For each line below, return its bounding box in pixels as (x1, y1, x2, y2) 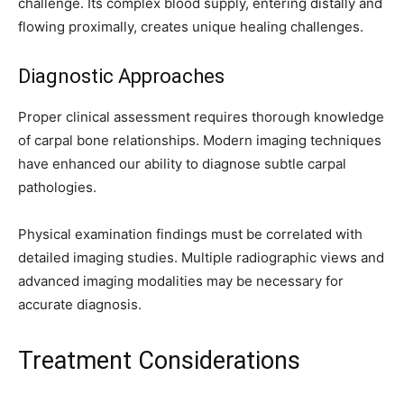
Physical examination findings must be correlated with (18, 225, 363, 243)
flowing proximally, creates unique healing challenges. (18, 17, 363, 35)
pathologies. (18, 178, 96, 196)
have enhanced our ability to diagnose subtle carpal (18, 154, 346, 172)
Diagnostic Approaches (18, 64, 225, 87)
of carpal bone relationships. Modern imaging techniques (18, 131, 381, 149)
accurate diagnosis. (18, 295, 142, 313)
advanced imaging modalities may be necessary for (18, 271, 344, 289)
